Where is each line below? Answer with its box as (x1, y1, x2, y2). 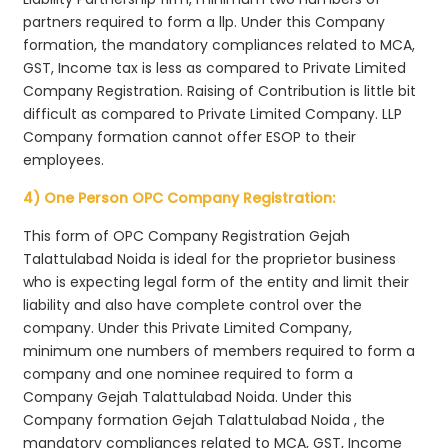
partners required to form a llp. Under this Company (23, 11, 386, 32)
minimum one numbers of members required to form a (23, 340, 416, 361)
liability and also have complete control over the (23, 294, 363, 315)
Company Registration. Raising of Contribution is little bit (23, 80, 417, 101)
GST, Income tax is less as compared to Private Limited (23, 57, 407, 78)
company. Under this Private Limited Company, (23, 317, 353, 338)
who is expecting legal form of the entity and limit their (23, 271, 410, 292)
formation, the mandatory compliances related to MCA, (23, 34, 416, 55)
